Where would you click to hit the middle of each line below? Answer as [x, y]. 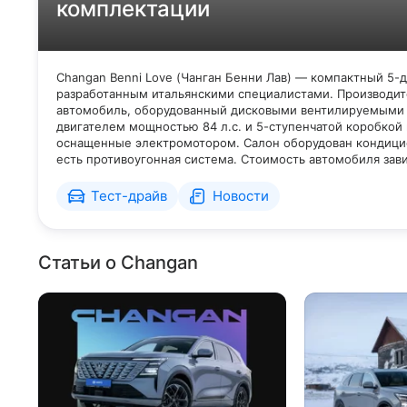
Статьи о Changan [118, 263]
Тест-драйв [129, 196]
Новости [241, 196]
